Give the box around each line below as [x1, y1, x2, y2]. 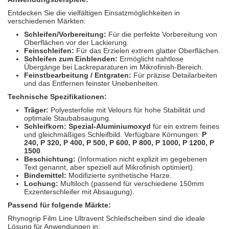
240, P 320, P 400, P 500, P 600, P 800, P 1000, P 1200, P [24, 139, 214, 147]
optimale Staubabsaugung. [24, 114, 111, 123]
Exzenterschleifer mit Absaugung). [24, 188, 134, 196]
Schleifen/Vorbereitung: [24, 30, 106, 39]
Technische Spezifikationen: [8, 93, 107, 101]
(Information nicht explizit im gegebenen [76, 155, 207, 164]
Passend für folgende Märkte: [8, 201, 111, 210]
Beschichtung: [24, 155, 76, 164]
